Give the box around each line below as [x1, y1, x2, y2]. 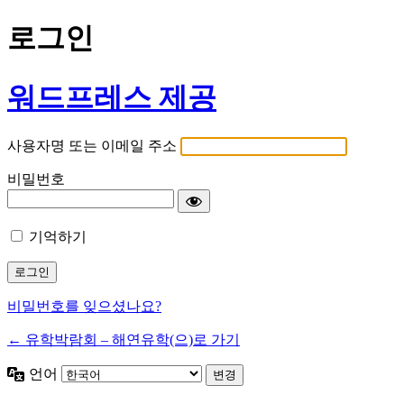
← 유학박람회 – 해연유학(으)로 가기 [7, 332, 240, 348]
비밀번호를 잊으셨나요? [7, 298, 161, 315]
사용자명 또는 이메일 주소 [7, 138, 177, 154]
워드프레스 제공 [7, 80, 216, 114]
